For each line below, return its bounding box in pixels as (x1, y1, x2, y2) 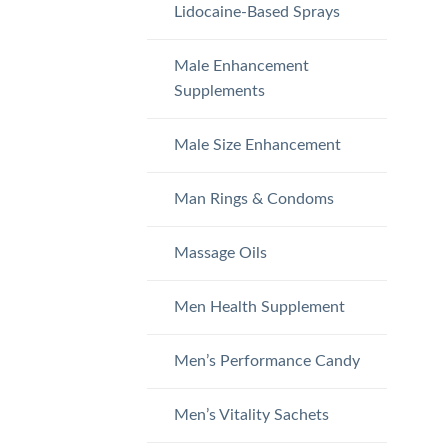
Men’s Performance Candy (173, 352, 360, 369)
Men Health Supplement (173, 298, 345, 315)
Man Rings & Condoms (173, 190, 334, 207)
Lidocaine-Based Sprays (173, 3, 340, 20)
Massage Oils (173, 244, 267, 261)
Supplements (173, 82, 265, 99)
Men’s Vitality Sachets (173, 406, 329, 423)
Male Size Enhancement (173, 136, 341, 153)
